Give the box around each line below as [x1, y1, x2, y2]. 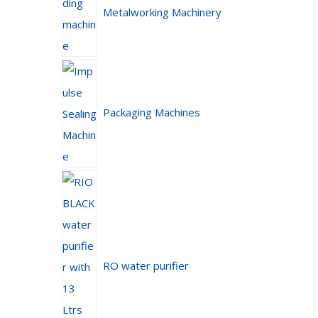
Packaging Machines [102, 105, 200, 120]
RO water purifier [102, 258, 189, 273]
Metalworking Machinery [102, 5, 221, 20]
